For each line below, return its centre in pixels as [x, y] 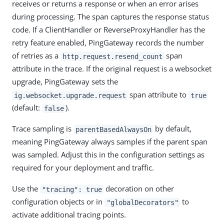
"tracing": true [72, 189]
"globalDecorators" [142, 202]
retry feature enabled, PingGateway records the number [108, 43]
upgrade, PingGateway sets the [65, 82]
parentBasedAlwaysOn [113, 129]
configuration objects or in [58, 202]
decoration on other [139, 189]
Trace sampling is [43, 129]
